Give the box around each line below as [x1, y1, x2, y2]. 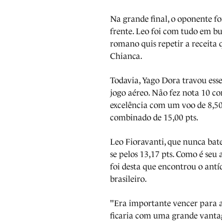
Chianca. [110, 51, 143, 61]
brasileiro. [110, 174, 149, 184]
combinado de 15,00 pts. [110, 112, 199, 122]
